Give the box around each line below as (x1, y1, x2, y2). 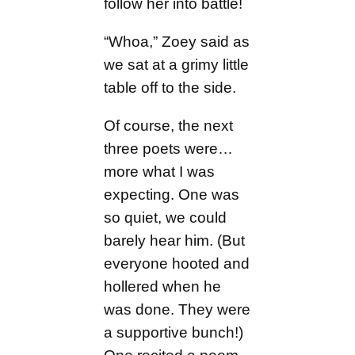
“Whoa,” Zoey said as (104, 33, 250, 51)
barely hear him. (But (104, 232, 246, 250)
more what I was (104, 163, 216, 181)
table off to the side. (104, 79, 237, 97)
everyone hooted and (104, 255, 250, 273)
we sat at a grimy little (104, 56, 250, 74)
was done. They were (104, 301, 251, 319)
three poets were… (104, 140, 234, 158)
